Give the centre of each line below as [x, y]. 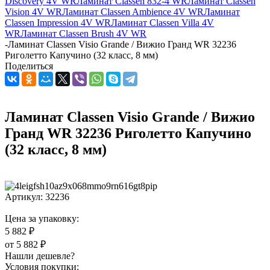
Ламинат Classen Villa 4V [162, 23]
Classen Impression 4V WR [58, 23]
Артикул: [24, 196]
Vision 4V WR [33, 12]
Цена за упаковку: [42, 218]
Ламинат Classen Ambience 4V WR [133, 12]
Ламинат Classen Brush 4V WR [83, 33]
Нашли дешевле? [40, 256]
